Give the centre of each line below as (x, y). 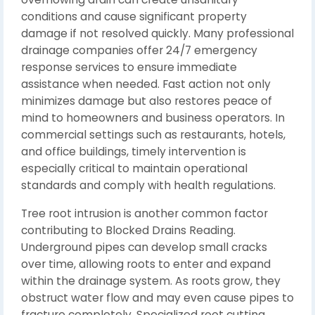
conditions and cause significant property (134, 17)
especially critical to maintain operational (134, 168)
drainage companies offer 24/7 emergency (139, 50)
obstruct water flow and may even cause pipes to (157, 298)
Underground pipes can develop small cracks (144, 247)
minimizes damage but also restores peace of (147, 101)
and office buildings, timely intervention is (134, 152)
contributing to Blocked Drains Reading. (128, 230)
